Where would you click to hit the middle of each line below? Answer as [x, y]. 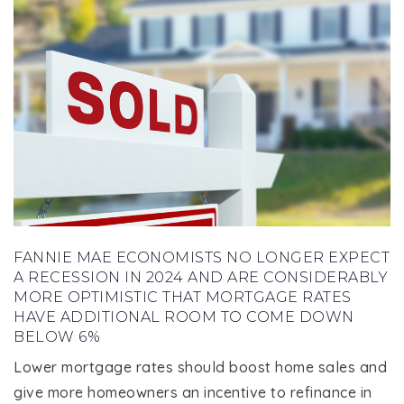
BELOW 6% [57, 336]
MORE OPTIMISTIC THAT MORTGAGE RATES [183, 297]
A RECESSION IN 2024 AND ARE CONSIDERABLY [201, 277]
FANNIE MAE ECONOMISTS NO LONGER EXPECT [202, 257]
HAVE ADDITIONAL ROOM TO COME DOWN [184, 317]
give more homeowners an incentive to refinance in [193, 392]
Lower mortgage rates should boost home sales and [200, 367]
